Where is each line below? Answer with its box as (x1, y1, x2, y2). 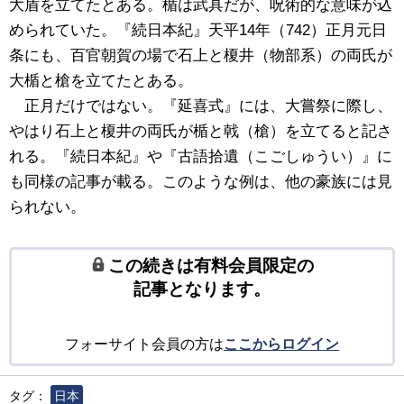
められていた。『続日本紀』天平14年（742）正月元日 (9, 22, 387, 40)
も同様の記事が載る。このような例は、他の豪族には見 (9, 173, 392, 191)
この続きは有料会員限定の (107, 256, 314, 276)
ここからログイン (224, 336, 339, 353)
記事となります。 (133, 280, 271, 299)
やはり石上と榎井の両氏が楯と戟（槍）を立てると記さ (9, 123, 392, 141)
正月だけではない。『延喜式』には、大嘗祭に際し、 (9, 97, 392, 115)
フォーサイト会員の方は (65, 336, 224, 353)
